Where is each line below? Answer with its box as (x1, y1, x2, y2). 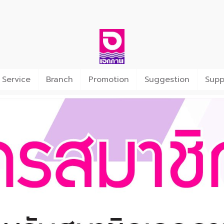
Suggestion (144, 73, 189, 85)
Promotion (88, 73, 129, 85)
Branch (46, 73, 73, 85)
